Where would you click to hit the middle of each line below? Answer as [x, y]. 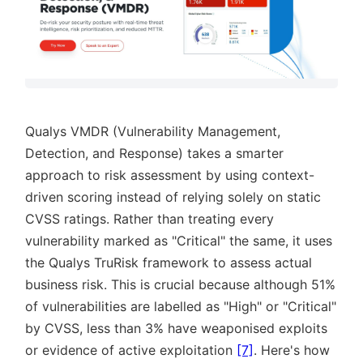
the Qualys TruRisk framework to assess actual [169, 262]
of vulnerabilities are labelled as [124, 306]
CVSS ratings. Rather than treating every [149, 218]
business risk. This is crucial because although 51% [180, 284]
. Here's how [292, 350]
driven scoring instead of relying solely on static [173, 196]
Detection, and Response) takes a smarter [154, 153]
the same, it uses [279, 240]
